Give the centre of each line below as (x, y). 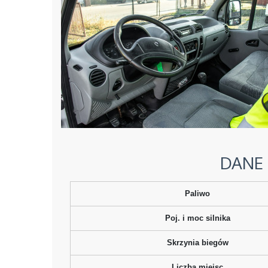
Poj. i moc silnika (197, 218)
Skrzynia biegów (197, 242)
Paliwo (197, 193)
